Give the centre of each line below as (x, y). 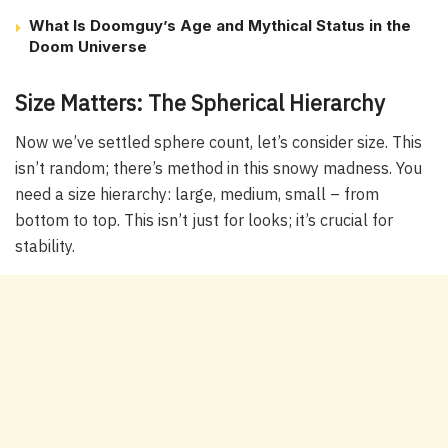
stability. (45, 246)
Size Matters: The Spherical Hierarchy (200, 103)
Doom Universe (88, 46)
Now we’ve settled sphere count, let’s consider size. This (218, 142)
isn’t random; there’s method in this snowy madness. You (218, 168)
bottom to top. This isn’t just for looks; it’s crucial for (204, 220)
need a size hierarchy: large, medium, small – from (197, 194)
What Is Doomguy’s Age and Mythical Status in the (220, 25)
